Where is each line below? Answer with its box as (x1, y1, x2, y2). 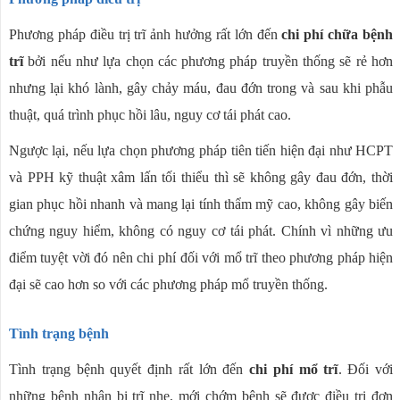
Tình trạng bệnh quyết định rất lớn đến (8, 362, 244, 378)
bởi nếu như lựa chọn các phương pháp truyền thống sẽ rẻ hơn (28, 54, 394, 70)
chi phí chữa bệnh (277, 27, 394, 43)
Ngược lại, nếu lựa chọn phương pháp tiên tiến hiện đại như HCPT (8, 143, 394, 159)
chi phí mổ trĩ (243, 362, 338, 378)
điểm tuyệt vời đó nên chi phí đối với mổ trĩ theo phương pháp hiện (8, 250, 394, 266)
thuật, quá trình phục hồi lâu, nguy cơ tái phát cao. (8, 107, 291, 123)
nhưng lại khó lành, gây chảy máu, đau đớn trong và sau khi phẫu (8, 80, 394, 96)
